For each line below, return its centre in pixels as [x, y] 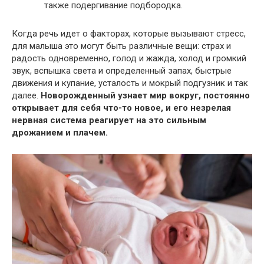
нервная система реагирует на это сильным [109, 121]
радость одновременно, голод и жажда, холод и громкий [129, 59]
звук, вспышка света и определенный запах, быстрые [122, 71]
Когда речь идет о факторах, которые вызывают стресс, [129, 34]
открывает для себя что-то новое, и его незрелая [121, 108]
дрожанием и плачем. [60, 133]
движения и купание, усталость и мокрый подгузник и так [130, 83]
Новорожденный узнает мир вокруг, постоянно [145, 96]
